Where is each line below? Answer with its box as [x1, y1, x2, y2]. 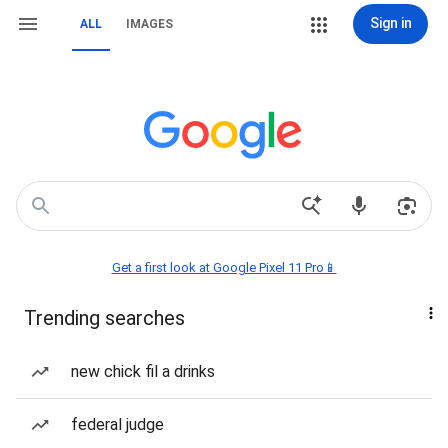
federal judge [71, 415, 164, 434]
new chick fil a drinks [71, 362, 215, 381]
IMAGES [126, 17, 173, 31]
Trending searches [24, 306, 185, 330]
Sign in [369, 15, 412, 31]
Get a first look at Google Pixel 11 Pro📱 [111, 260, 337, 275]
